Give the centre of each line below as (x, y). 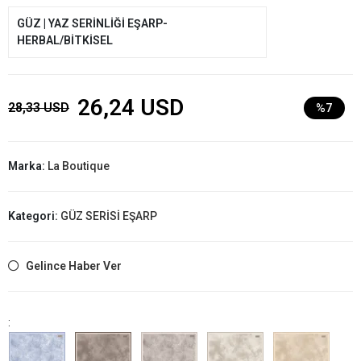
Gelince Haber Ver (74, 266)
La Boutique (79, 166)
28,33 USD (39, 107)
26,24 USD (131, 107)
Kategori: (34, 216)
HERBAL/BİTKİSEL (65, 40)
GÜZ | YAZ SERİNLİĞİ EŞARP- (92, 23)
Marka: (28, 166)
